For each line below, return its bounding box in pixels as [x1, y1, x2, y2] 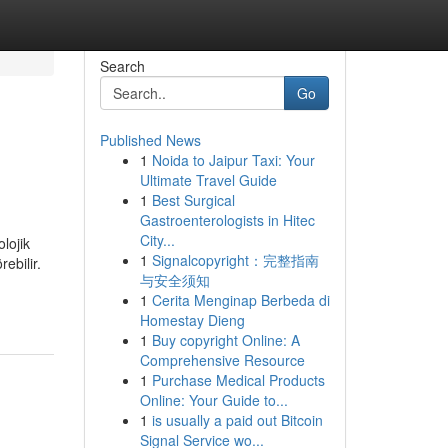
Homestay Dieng [139, 310, 245, 330]
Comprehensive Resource [139, 350, 305, 370]
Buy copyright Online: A [151, 330, 300, 350]
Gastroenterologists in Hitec [139, 210, 315, 230]
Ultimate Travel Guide [139, 170, 277, 190]
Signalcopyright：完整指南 [151, 250, 319, 270]
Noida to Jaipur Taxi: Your [151, 150, 315, 170]
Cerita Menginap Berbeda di [151, 290, 330, 310]
